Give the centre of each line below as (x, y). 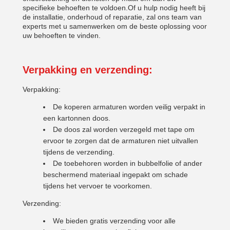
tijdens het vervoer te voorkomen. (98, 186)
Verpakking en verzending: (88, 70)
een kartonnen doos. (77, 118)
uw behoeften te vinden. (62, 35)
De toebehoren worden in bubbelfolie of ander (128, 163)
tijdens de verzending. (79, 152)
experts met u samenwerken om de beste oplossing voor (115, 26)
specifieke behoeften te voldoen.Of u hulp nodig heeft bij (114, 8)
